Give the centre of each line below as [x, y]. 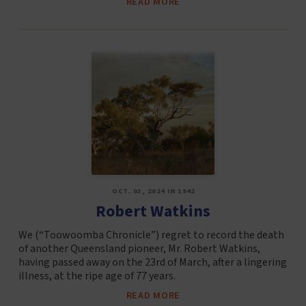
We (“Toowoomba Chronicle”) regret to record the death [151, 235]
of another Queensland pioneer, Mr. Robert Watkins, [139, 249]
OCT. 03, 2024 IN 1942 [153, 192]
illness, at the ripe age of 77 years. [97, 276]
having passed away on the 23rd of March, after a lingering [152, 263]
